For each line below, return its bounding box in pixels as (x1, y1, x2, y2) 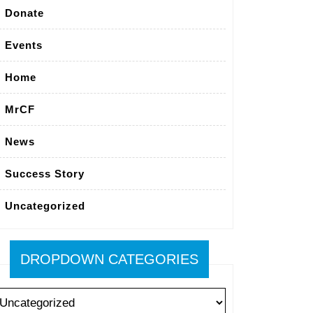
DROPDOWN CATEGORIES (20, 252, 198, 268)
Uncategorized (5, 200, 85, 212)
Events (5, 39, 43, 52)
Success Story (5, 168, 85, 180)
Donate (5, 7, 44, 20)
